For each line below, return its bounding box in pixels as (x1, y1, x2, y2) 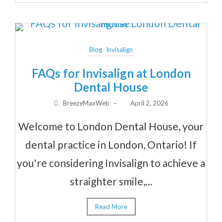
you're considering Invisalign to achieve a (17, 156, 205, 169)
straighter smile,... (69, 174, 153, 187)
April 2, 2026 (130, 99, 169, 107)
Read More (95, 202, 127, 211)
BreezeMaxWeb (63, 99, 110, 107)
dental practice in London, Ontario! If (25, 138, 197, 151)
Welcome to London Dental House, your (18, 119, 204, 132)
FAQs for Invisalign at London (31, 65, 191, 80)
